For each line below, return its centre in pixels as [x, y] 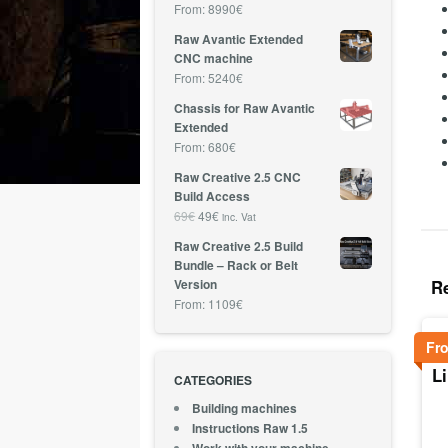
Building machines [245, 408]
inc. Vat [239, 217]
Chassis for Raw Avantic [245, 109]
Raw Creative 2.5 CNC [238, 178]
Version [196, 285]
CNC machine [214, 59]
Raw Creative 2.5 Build [239, 247]
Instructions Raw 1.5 [250, 428]
